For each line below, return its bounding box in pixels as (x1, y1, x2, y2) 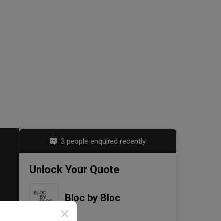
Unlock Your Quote (29, 163, 120, 176)
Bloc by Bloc (65, 192, 120, 204)
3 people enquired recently (61, 137, 146, 146)
